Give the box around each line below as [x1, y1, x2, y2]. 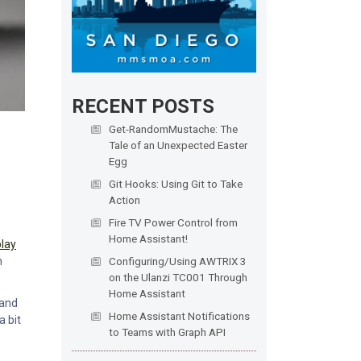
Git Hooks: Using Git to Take [108, 177, 243, 191]
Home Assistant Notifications [108, 309, 250, 323]
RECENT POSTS [71, 95, 214, 118]
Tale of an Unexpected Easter [108, 139, 247, 152]
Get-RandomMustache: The [108, 122, 238, 136]
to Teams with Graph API [108, 326, 226, 339]
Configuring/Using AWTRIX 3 [108, 255, 247, 268]
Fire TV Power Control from [108, 216, 238, 230]
